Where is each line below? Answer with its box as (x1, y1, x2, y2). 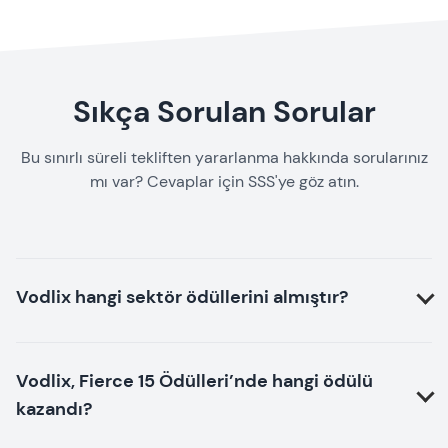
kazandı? (16, 397, 92, 421)
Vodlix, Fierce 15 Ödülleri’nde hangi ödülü (16, 369, 373, 393)
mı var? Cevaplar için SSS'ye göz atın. (89, 171, 359, 192)
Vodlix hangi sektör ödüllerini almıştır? (16, 285, 348, 309)
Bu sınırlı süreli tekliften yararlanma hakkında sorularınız (20, 147, 428, 168)
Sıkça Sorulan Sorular (72, 92, 376, 131)
